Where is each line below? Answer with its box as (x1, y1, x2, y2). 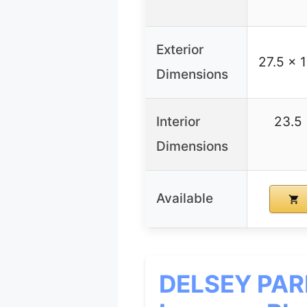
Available (156, 191, 213, 207)
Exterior (156, 42, 204, 58)
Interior (156, 114, 200, 130)
